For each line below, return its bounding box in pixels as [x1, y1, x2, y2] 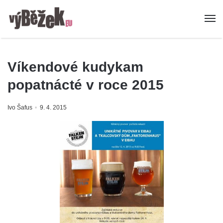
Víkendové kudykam [7, 59, 143, 75]
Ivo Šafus [7, 104, 32, 111]
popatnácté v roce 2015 [7, 77, 164, 93]
